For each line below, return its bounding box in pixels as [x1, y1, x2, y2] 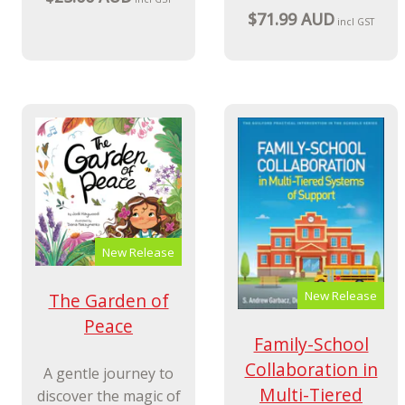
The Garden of [48, 288, 169, 314]
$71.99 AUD [247, 8, 334, 31]
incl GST [337, 15, 375, 29]
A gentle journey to [43, 363, 174, 383]
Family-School [253, 332, 369, 357]
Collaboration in [244, 357, 378, 382]
